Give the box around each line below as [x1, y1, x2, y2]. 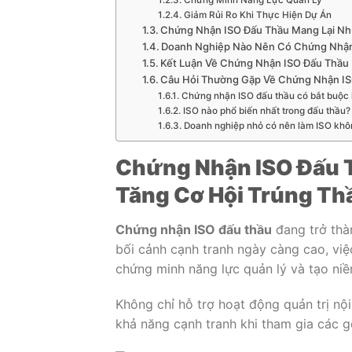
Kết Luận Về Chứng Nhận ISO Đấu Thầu [160, 56, 350, 69]
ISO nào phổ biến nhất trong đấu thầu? [182, 104, 350, 116]
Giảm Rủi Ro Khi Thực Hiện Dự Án [183, 9, 332, 20]
